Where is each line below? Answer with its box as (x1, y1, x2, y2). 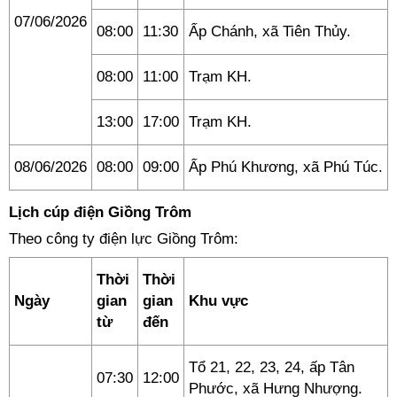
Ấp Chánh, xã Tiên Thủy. (189, 23, 351, 40)
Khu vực (189, 292, 248, 309)
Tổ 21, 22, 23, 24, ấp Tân (189, 359, 354, 376)
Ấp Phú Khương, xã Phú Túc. (189, 159, 383, 175)
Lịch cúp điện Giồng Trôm (9, 204, 191, 221)
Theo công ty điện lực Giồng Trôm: (9, 230, 238, 247)
